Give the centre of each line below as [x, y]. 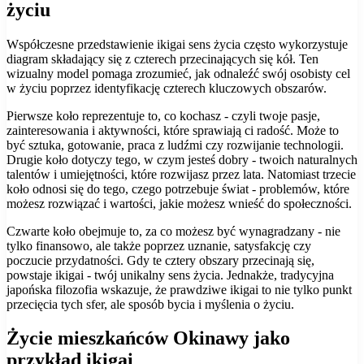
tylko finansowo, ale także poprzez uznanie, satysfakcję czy [159, 245]
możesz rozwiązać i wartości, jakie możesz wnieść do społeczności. [179, 203]
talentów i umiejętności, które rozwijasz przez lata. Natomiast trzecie [181, 174]
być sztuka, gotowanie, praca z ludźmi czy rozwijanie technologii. [175, 145]
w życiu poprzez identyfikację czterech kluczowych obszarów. [167, 88]
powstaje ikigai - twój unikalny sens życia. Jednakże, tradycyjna [170, 275]
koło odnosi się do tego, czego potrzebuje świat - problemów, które [178, 188]
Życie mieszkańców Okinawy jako [148, 338]
